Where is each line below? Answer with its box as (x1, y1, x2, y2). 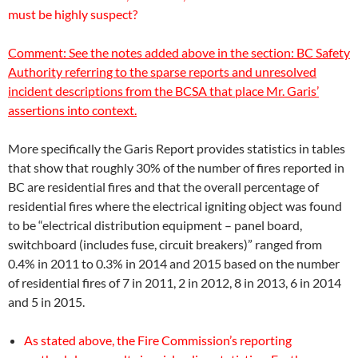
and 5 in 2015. (8, 294, 85, 309)
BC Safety (296, 45, 350, 60)
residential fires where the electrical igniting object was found (8, 198, 342, 213)
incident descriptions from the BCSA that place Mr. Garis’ (8, 83, 319, 98)
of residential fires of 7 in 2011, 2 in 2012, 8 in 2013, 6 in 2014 (8, 275, 341, 290)
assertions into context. (8, 102, 137, 117)
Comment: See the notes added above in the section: (8, 45, 296, 60)
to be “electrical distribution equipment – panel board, (8, 217, 302, 233)
